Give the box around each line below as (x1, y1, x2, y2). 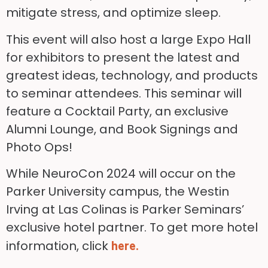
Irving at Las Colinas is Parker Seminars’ (6, 201, 244, 218)
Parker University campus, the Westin (6, 183, 229, 200)
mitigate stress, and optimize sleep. (6, 4, 221, 22)
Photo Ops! (6, 138, 72, 156)
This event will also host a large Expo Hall (6, 31, 251, 48)
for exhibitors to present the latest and (6, 48, 240, 66)
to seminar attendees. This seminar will (6, 84, 242, 102)
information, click (6, 237, 111, 255)
